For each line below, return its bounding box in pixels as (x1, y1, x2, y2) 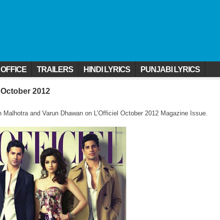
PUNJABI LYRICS (140, 65, 200, 74)
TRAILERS (37, 65, 73, 74)
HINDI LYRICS (83, 65, 130, 74)
